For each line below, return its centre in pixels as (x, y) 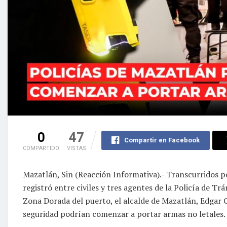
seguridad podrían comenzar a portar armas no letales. (124, 214)
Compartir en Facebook (162, 140)
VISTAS (77, 148)
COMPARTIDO (41, 148)
